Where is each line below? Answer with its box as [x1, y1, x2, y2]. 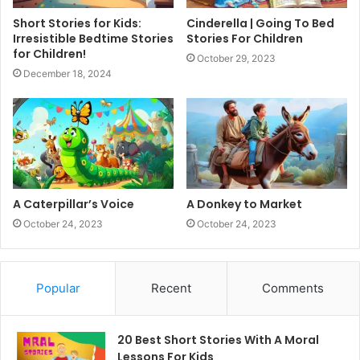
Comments [262, 280, 325, 297]
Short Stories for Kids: [13, 15, 141, 32]
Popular [35, 280, 80, 297]
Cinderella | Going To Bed [186, 15, 334, 32]
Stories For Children [186, 31, 303, 47]
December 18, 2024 [23, 67, 112, 80]
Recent [150, 280, 191, 297]
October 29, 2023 [197, 52, 276, 65]
